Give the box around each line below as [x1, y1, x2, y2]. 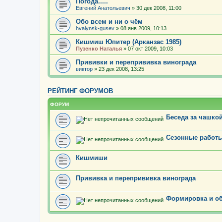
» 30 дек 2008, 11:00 [130, 5, 181, 11]
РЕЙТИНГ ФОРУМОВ [48, 88, 113, 95]
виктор [76, 66, 93, 72]
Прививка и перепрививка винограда [76, 174, 196, 182]
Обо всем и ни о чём [76, 18, 143, 25]
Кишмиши [76, 154, 108, 162]
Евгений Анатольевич [76, 5, 130, 11]
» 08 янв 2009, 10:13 [114, 25, 166, 31]
